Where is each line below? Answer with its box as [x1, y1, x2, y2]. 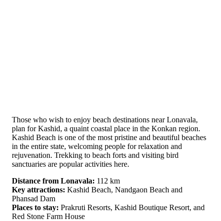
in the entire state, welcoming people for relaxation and [12, 142, 182, 150]
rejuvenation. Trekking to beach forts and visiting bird [12, 151, 179, 159]
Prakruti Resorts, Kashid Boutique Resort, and [59, 203, 205, 212]
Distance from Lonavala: [12, 177, 95, 185]
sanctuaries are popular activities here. [12, 160, 129, 168]
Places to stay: [12, 203, 59, 212]
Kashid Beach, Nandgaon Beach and [65, 185, 183, 194]
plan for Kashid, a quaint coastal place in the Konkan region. [12, 124, 200, 133]
